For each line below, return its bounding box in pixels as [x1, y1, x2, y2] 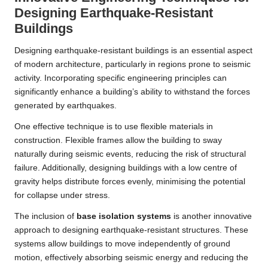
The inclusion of [14, 212, 77, 221]
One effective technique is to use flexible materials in [14, 122, 213, 132]
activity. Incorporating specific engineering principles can [14, 74, 227, 83]
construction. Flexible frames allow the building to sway [14, 136, 222, 145]
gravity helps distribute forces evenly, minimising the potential [14, 177, 245, 187]
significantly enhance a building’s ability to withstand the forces [14, 87, 250, 97]
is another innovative [171, 212, 252, 221]
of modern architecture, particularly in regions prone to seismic [14, 60, 251, 69]
